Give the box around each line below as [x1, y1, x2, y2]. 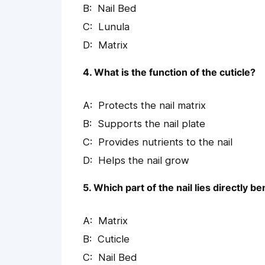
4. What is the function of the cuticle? [83, 66, 256, 79]
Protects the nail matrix [98, 99, 206, 112]
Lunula [98, 21, 130, 33]
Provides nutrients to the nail [98, 136, 232, 148]
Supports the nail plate [98, 118, 205, 130]
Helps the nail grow [98, 154, 189, 167]
